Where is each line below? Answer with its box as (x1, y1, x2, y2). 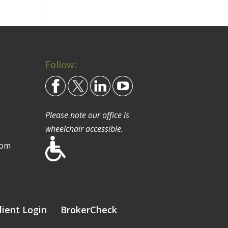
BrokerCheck (61, 204, 118, 216)
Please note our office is (45, 109, 130, 121)
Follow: (45, 59, 77, 71)
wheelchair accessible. (45, 123, 124, 135)
